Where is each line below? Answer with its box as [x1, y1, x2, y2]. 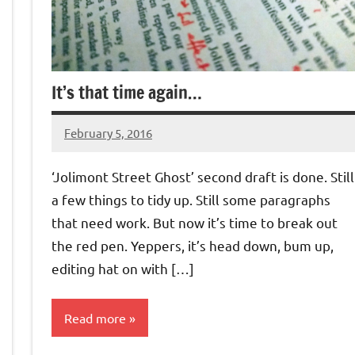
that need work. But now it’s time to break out [52, 214, 338, 231]
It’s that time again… [52, 80, 202, 105]
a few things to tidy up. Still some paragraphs [52, 191, 330, 208]
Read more [64, 309, 126, 326]
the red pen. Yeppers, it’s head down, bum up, [52, 237, 334, 254]
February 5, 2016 [64, 124, 152, 140]
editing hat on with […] [52, 260, 194, 277]
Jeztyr [64, 135, 97, 151]
